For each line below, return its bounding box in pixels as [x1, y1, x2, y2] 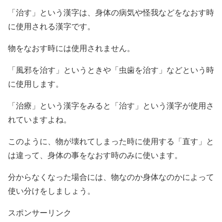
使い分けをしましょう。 [8, 185, 95, 196]
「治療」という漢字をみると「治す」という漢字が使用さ [8, 100, 214, 111]
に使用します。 [8, 78, 63, 89]
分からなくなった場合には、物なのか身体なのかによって [8, 171, 214, 182]
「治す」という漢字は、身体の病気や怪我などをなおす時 [8, 6, 214, 17]
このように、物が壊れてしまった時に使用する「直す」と [8, 135, 214, 146]
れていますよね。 [8, 113, 71, 124]
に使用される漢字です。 [8, 20, 95, 31]
